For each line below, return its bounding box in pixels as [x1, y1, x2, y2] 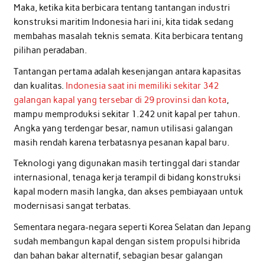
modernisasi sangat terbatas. [13, 201, 131, 212]
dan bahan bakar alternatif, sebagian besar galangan [13, 250, 223, 261]
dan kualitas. [13, 80, 66, 91]
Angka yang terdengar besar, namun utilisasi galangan [13, 122, 233, 134]
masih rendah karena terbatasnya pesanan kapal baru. [13, 137, 230, 148]
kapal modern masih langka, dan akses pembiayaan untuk [13, 186, 243, 198]
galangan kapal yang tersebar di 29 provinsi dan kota [13, 94, 227, 105]
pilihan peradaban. [13, 45, 87, 56]
